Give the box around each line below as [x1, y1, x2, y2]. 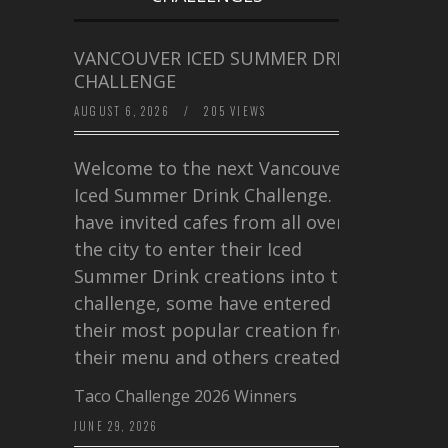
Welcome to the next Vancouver [74, 155, 349, 180]
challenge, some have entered [74, 290, 331, 315]
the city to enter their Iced [74, 236, 302, 261]
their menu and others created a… [74, 344, 369, 369]
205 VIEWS [200, 102, 267, 119]
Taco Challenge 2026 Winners [74, 384, 297, 407]
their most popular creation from [74, 317, 365, 342]
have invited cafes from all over [74, 209, 344, 234]
